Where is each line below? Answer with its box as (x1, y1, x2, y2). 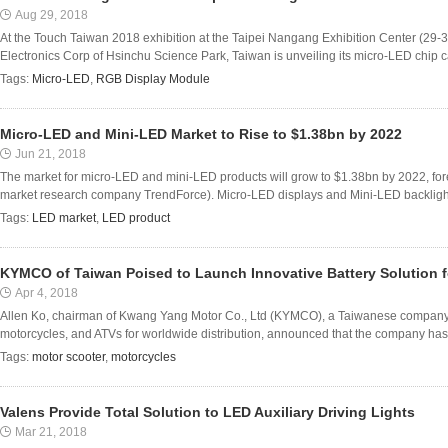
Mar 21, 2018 (15, 425, 87, 439)
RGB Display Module (96, 72, 210, 86)
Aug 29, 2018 (15, 8, 88, 22)
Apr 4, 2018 (15, 286, 78, 300)
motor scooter (32, 350, 105, 364)
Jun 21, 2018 (15, 147, 86, 161)
